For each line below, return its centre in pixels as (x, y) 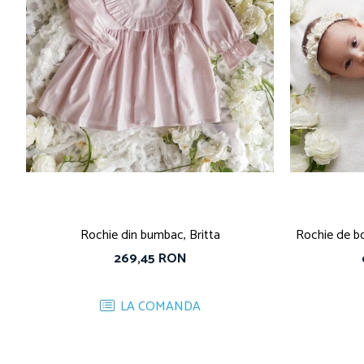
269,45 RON (150, 258)
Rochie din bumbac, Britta (150, 235)
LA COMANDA (158, 306)
